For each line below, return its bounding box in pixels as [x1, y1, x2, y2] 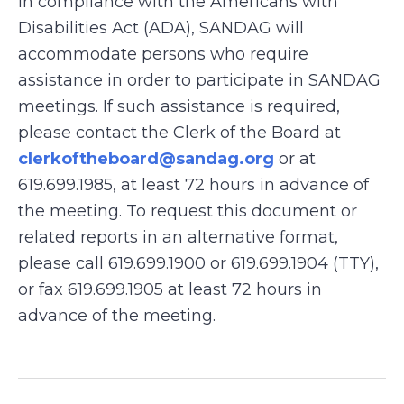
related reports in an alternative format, [18, 227, 338, 247]
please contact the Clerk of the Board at [18, 123, 341, 142]
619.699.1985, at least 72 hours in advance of [18, 175, 369, 195]
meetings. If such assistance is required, [18, 96, 340, 116]
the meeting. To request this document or [18, 201, 357, 221]
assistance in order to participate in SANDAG [18, 70, 381, 90]
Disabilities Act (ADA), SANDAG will [18, 18, 304, 38]
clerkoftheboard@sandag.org [18, 149, 274, 169]
